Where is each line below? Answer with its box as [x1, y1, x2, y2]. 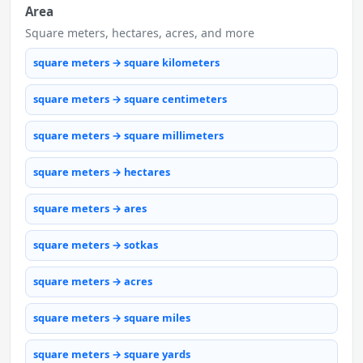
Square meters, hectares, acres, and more [25, 24, 254, 41]
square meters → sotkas [33, 237, 158, 253]
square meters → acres [33, 274, 152, 289]
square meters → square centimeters [33, 92, 227, 107]
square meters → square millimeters [33, 128, 224, 143]
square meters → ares [33, 201, 147, 216]
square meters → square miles [33, 310, 190, 326]
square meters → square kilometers [33, 55, 220, 70]
